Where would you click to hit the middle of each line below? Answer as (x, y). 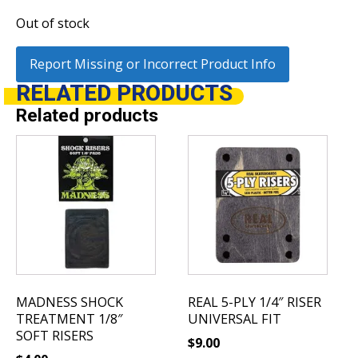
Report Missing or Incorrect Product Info (153, 64)
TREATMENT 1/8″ (70, 318)
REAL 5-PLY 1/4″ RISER (255, 302)
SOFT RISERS (55, 335)
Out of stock (53, 24)
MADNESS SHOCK (70, 302)
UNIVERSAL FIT (235, 318)
